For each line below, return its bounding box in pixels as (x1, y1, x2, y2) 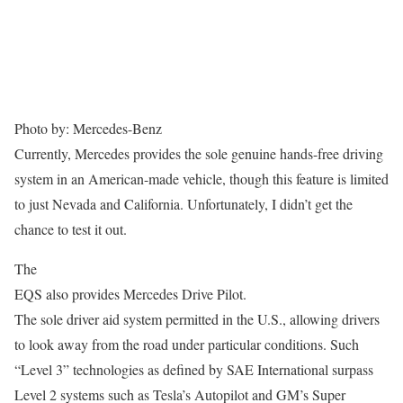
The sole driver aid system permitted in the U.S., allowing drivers (14, 309, 380, 328)
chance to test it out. (14, 219, 127, 238)
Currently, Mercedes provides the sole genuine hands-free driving (14, 143, 383, 163)
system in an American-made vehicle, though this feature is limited (14, 168, 389, 188)
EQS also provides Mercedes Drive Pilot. (14, 283, 246, 303)
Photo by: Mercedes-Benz (14, 118, 162, 138)
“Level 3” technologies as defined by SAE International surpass (14, 359, 373, 379)
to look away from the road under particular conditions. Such (14, 334, 359, 354)
